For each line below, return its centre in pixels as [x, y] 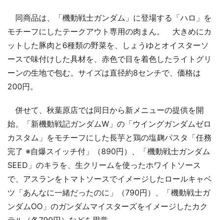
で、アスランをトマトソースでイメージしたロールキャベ [110, 179]
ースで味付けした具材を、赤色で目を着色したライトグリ [110, 59]
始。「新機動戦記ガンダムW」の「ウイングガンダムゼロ [109, 124]
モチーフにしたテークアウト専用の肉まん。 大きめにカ [110, 32]
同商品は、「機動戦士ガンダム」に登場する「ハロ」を [110, 18]
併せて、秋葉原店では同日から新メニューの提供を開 [106, 110]
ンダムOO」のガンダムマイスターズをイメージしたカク [108, 206]
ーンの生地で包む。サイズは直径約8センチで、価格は [104, 73]
